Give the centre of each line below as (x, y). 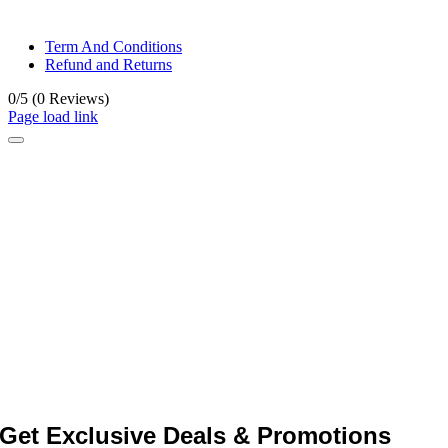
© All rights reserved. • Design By (167, 12)
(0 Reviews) (70, 98)
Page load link (53, 116)
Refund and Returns (108, 64)
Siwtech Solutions (334, 12)
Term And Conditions (113, 46)
